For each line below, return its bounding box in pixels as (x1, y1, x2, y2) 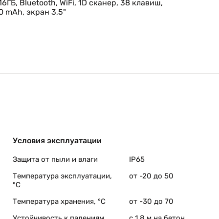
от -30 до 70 (129, 197, 174, 206)
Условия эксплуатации (13, 136, 102, 145)
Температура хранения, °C (13, 197, 106, 206)
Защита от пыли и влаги (13, 155, 98, 164)
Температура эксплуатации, (13, 172, 112, 180)
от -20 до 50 (129, 172, 174, 180)
